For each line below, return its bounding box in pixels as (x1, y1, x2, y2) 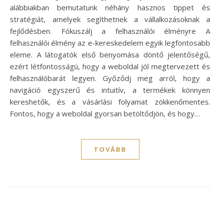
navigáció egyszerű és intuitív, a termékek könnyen (10, 85, 210, 95)
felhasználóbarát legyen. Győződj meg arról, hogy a (10, 73, 210, 83)
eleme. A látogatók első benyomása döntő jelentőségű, (10, 50, 210, 60)
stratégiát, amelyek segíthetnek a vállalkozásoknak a (10, 14, 210, 25)
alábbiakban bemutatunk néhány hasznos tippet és (10, 2, 210, 13)
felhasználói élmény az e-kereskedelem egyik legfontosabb (10, 38, 210, 48)
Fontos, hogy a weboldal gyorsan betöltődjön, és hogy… (10, 109, 200, 119)
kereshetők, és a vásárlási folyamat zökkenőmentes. (10, 97, 210, 107)
